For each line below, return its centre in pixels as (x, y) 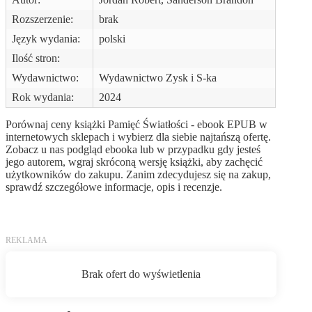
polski (112, 38)
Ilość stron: (36, 58)
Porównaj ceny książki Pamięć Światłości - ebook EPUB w (136, 124)
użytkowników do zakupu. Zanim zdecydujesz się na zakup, (138, 174)
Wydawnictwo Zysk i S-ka (158, 77)
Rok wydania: (43, 97)
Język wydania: (46, 38)
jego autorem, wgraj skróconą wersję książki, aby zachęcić (134, 162)
